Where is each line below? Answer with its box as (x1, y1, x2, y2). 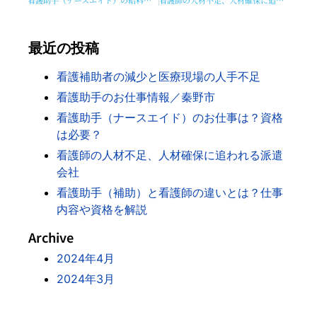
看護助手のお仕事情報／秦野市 (57, 89, 215, 104)
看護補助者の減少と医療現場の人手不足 (57, 69, 260, 83)
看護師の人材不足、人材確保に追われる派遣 (57, 147, 283, 162)
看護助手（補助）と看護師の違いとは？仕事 (57, 185, 283, 200)
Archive (28, 227, 74, 246)
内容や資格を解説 (57, 202, 147, 217)
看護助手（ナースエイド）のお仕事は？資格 (57, 110, 283, 125)
